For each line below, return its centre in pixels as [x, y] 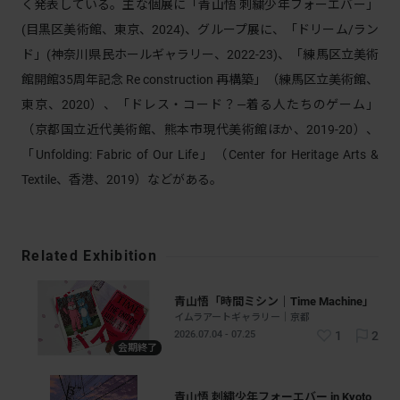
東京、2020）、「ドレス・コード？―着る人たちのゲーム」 [200, 104]
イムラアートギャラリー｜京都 [242, 317]
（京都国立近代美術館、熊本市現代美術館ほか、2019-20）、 [200, 129]
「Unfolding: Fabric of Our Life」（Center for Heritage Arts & [200, 154]
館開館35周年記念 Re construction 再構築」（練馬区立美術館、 [200, 79]
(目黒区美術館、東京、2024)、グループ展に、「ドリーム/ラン [200, 29]
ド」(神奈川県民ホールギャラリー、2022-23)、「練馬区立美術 [200, 54]
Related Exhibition [90, 256]
